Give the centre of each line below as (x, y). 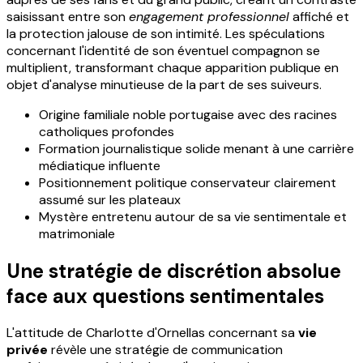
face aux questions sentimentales (165, 296)
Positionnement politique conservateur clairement (188, 182)
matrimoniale (77, 233)
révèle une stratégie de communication (165, 350)
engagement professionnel (209, 16)
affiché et (319, 16)
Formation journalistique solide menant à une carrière (196, 148)
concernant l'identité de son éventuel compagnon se (163, 50)
